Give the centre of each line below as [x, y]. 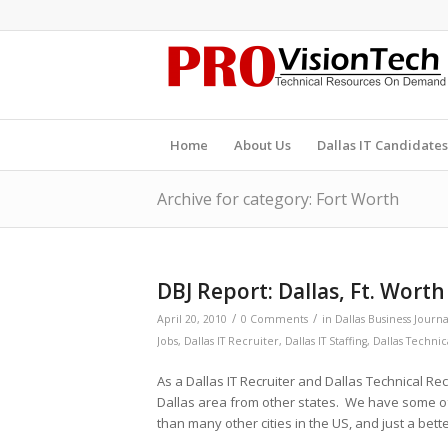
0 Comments [274, 319]
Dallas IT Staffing [326, 341]
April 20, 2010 [192, 319]
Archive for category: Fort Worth [278, 199]
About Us [262, 145]
